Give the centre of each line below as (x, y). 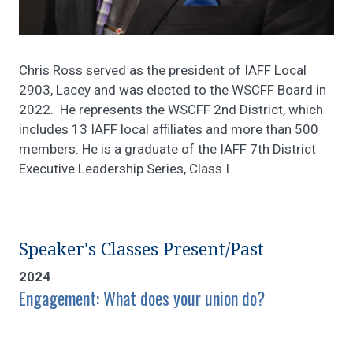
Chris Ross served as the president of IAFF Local (163, 70)
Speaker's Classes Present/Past (141, 249)
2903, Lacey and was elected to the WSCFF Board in (173, 89)
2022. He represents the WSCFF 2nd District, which (171, 109)
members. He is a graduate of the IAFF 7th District (167, 149)
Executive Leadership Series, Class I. (126, 168)
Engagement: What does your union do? (142, 297)
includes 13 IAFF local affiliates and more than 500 (169, 129)
